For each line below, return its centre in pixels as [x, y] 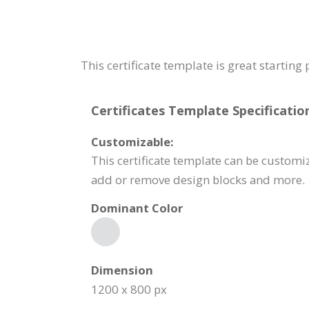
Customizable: [132, 142]
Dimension [122, 270]
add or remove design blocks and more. [198, 180]
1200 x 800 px [129, 290]
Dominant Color [137, 208]
